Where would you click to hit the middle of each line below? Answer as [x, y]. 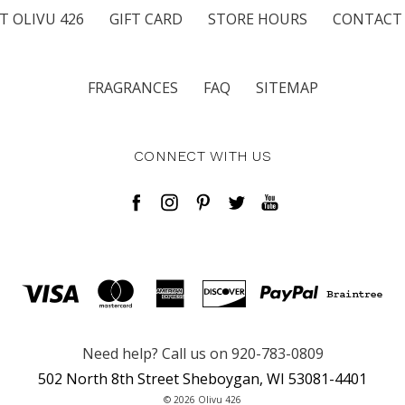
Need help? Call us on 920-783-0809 [202, 353]
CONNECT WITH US [202, 156]
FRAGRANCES [132, 88]
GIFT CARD [146, 19]
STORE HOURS [257, 19]
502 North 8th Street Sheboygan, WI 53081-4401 [202, 379]
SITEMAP [287, 88]
